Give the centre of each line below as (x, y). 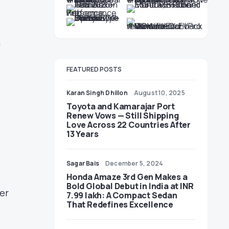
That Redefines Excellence (120, 204)
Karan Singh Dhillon (97, 93)
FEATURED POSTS (94, 69)
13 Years (83, 134)
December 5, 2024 (134, 163)
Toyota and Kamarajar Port (121, 106)
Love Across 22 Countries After (129, 125)
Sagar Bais (83, 163)
